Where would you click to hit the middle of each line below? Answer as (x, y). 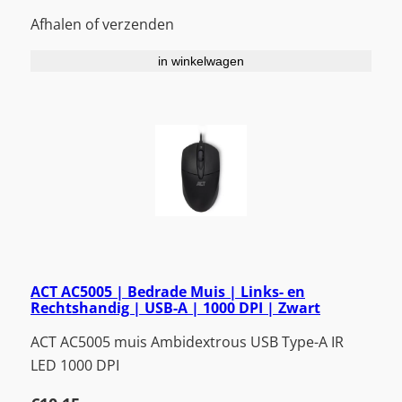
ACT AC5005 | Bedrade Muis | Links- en (168, 292)
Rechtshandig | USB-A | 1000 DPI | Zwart (175, 308)
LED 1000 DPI (75, 366)
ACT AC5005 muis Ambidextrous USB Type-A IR (187, 342)
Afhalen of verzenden (102, 24)
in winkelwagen (201, 61)
